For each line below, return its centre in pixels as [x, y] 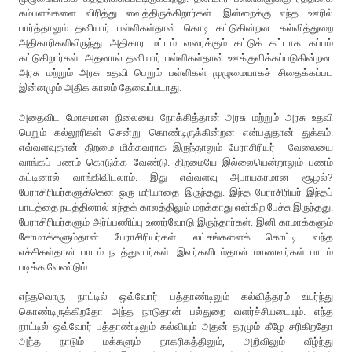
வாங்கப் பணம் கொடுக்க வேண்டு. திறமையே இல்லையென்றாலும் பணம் [176, 162]
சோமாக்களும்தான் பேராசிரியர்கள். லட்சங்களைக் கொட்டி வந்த [176, 236]
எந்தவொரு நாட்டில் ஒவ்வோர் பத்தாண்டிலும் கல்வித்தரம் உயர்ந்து [176, 296]
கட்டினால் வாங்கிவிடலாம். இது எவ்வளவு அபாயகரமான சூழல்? [176, 177]
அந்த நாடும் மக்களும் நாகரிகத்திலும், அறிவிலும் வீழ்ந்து [176, 341]
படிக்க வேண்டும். [56, 266]
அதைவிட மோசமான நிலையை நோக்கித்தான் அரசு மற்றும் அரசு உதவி [176, 117]
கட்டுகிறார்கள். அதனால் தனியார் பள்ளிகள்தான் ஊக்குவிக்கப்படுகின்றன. [176, 57]
